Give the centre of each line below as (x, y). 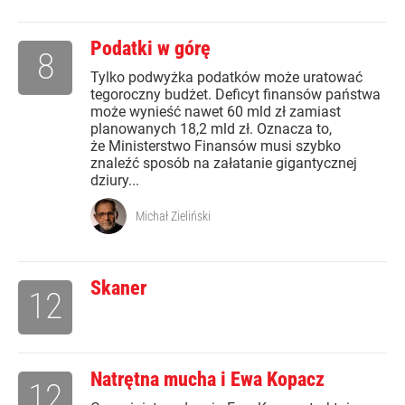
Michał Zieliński (173, 217)
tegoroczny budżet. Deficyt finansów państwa (235, 95)
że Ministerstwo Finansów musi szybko (216, 146)
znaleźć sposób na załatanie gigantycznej (224, 164)
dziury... (115, 181)
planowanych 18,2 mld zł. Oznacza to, (211, 129)
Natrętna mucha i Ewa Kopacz (207, 380)
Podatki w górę (151, 49)
